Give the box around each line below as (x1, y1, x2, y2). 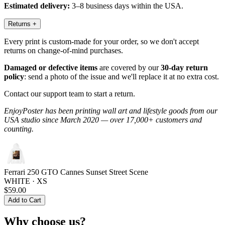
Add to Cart (8, 196, 41, 204)
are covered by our (97, 63, 161, 72)
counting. (4, 124, 34, 133)
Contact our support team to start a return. (4, 89, 135, 98)
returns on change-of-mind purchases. (4, 46, 123, 55)
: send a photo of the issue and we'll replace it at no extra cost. (24, 72, 219, 81)
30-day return (161, 63, 208, 72)
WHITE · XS (4, 176, 47, 185)
